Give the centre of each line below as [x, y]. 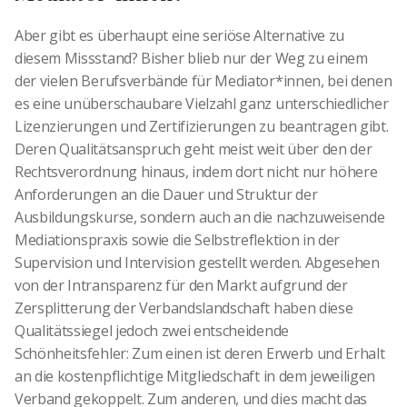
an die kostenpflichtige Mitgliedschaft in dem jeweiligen [195, 377]
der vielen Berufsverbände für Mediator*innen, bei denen [203, 81]
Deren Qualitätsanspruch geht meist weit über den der [194, 149]
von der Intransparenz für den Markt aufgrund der [181, 286]
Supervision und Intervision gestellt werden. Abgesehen [197, 263]
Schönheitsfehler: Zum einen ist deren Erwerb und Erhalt [200, 354]
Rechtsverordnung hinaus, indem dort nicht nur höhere [196, 172]
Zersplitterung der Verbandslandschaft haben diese [184, 308]
